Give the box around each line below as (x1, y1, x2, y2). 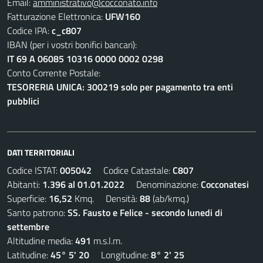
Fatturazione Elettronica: (7, 9, 105, 23)
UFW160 (105, 9, 140, 23)
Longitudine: (89, 248, 151, 262)
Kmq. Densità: (72, 191, 140, 205)
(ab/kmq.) (150, 191, 189, 205)
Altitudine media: (7, 234, 75, 248)
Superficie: (7, 191, 49, 205)
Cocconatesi (201, 177, 249, 191)
